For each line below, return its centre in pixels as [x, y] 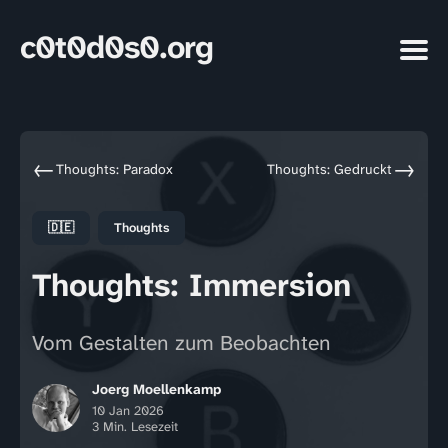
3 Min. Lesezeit [135, 426]
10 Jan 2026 [128, 410]
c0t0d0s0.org [116, 47]
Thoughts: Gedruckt [329, 168]
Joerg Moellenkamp [156, 389]
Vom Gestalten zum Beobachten [181, 343]
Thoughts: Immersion [191, 285]
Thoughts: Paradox [114, 168]
